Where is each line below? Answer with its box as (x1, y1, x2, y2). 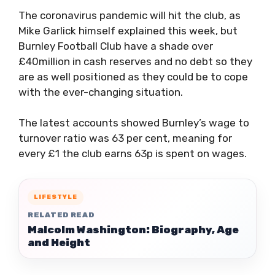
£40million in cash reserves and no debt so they (18, 55, 252, 68)
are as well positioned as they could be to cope (18, 70, 248, 83)
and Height (28, 236, 90, 249)
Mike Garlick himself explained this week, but (18, 24, 238, 37)
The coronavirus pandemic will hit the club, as (18, 9, 241, 21)
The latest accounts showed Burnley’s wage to (18, 117, 249, 130)
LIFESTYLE (34, 193, 77, 201)
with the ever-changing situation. (18, 85, 183, 98)
